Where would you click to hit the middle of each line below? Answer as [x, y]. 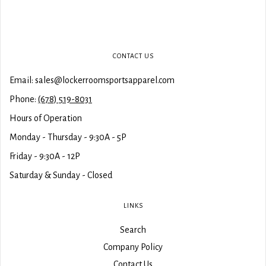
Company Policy [133, 247]
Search [133, 229]
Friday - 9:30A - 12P [45, 156]
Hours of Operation [46, 118]
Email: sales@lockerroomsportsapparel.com [92, 80]
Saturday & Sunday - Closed [61, 175]
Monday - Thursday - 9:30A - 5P [68, 137]
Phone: [24, 99]
